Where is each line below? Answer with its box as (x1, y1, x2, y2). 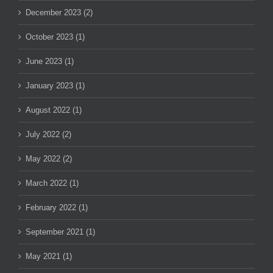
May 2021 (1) (26, 252, 72, 261)
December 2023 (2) (26, 8, 93, 18)
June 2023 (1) (26, 57, 74, 66)
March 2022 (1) (26, 179, 79, 188)
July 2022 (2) (26, 130, 71, 140)
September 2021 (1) (26, 227, 95, 237)
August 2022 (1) (26, 105, 82, 115)
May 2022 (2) (26, 154, 72, 164)
